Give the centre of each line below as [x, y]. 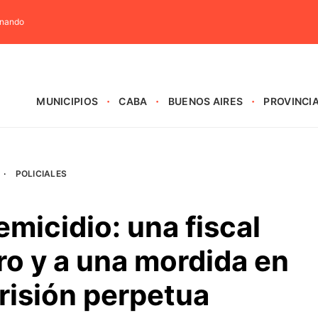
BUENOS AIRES [205, 101]
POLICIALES [41, 174]
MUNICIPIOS [67, 101]
